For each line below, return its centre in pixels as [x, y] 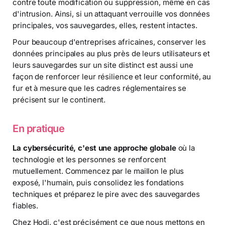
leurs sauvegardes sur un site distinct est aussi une [103, 65]
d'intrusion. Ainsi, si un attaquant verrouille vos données [111, 14]
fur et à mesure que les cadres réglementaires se [100, 88]
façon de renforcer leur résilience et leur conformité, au [112, 76]
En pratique [39, 129]
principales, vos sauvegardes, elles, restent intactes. [105, 25]
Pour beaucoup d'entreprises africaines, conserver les [109, 42]
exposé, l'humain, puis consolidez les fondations [98, 183]
